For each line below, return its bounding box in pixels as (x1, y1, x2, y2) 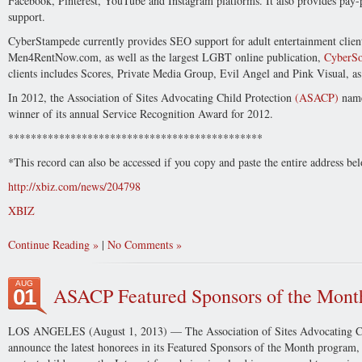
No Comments (107, 237, 173, 252)
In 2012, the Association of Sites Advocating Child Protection (8, 90, 295, 105)
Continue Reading (8, 237, 90, 252)
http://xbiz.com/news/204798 (8, 179, 141, 194)
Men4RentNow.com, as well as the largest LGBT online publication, (8, 49, 324, 65)
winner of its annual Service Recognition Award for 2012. (8, 106, 273, 121)
